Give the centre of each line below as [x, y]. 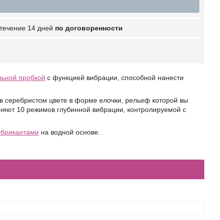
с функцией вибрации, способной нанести [114, 78]
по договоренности [89, 28]
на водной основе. [69, 132]
